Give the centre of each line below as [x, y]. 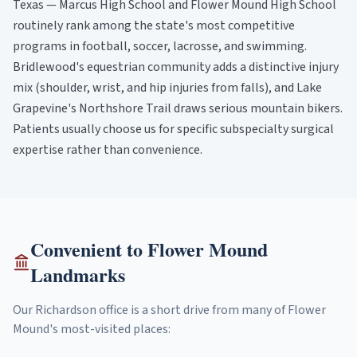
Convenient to [89, 249]
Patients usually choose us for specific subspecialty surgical [173, 129]
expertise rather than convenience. [108, 150]
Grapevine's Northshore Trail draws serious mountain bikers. [178, 108]
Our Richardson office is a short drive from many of [150, 310]
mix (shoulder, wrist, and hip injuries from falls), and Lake [167, 88]
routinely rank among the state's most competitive [154, 25]
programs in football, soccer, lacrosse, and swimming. [160, 46]
